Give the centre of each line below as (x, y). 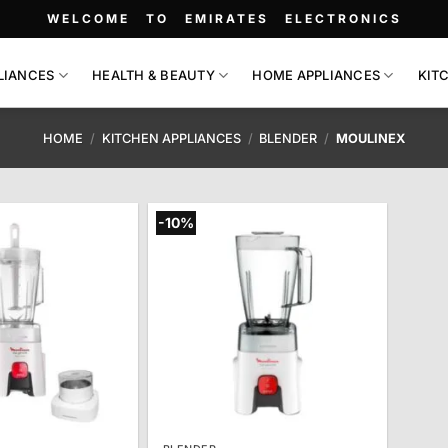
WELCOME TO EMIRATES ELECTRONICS (224, 18)
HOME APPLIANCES (316, 75)
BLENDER (288, 138)
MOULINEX (368, 138)
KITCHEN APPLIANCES (171, 138)
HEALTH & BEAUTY (153, 75)
